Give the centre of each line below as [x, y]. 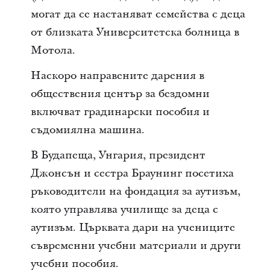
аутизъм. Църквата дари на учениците [133, 227]
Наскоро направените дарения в [117, 75]
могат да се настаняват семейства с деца [138, 14]
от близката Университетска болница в [135, 32]
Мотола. [56, 50]
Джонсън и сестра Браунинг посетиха [132, 173]
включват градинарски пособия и [120, 111]
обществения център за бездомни [120, 93]
